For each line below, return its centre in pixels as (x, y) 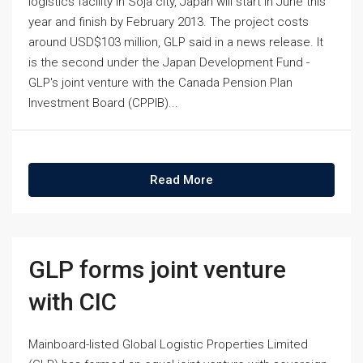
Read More (181, 180)
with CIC (73, 302)
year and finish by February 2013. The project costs (169, 22)
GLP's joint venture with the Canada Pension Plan (160, 83)
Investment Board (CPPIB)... (103, 103)
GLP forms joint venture (157, 269)
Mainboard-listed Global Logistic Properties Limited (168, 344)
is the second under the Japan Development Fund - (169, 62)
